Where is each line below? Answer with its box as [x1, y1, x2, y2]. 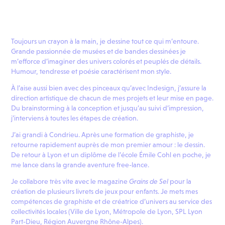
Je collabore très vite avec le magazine [11, 177, 128, 186]
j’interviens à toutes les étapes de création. [11, 114, 139, 123]
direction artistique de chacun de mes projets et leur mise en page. [11, 94, 214, 102]
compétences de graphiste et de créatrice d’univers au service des [11, 197, 212, 206]
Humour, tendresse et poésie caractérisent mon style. [11, 67, 173, 76]
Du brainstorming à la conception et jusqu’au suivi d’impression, [11, 104, 204, 113]
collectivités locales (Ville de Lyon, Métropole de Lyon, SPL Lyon [11, 207, 203, 216]
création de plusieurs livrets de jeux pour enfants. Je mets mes [11, 187, 198, 196]
